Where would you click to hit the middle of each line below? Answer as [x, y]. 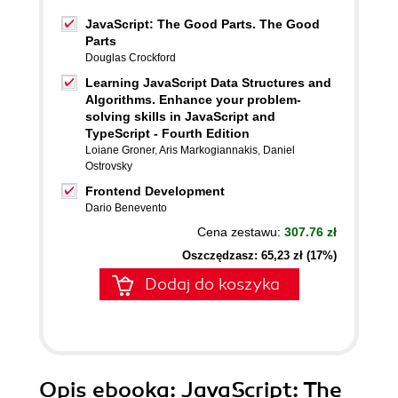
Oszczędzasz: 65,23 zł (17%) [259, 255]
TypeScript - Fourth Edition [167, 133]
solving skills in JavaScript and [180, 116]
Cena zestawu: [241, 232]
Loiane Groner [120, 150]
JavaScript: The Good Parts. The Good [203, 24]
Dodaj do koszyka [212, 284]
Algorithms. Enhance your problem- [193, 99]
